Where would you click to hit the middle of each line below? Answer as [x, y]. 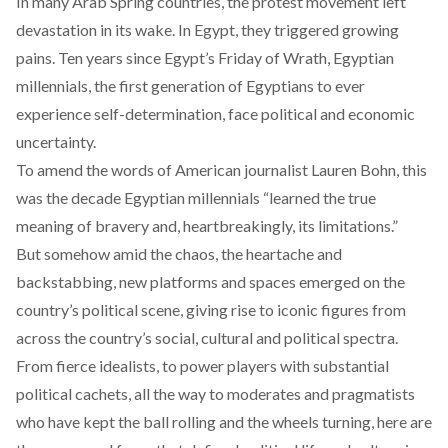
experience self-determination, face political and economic [215, 114]
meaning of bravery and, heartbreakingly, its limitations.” [207, 226]
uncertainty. [56, 142]
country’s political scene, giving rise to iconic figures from [211, 310]
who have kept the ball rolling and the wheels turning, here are [224, 422]
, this [411, 170]
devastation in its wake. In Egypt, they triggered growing [207, 30]
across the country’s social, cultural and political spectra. [207, 338]
